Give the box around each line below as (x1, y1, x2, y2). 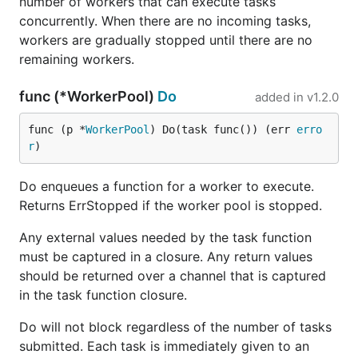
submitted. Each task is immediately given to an (19, 338, 309, 354)
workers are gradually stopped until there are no (19, 32, 312, 48)
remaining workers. (19, 51, 134, 67)
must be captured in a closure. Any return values (19, 249, 312, 265)
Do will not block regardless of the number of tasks (19, 319, 332, 335)
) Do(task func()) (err (149, 123, 296, 136)
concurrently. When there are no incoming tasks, (19, 13, 311, 29)
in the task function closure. (19, 287, 187, 303)
